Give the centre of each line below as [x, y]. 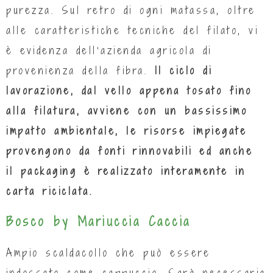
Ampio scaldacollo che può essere [108, 252]
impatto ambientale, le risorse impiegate [126, 130]
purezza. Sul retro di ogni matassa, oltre [131, 10]
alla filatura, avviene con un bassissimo [127, 110]
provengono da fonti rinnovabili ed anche [129, 151]
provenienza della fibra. [80, 70]
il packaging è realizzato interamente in [126, 171]
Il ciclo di [183, 70]
